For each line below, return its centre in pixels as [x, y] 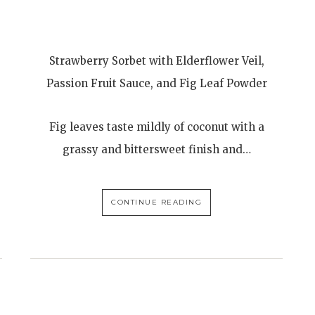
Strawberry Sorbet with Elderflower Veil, [156, 61]
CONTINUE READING [157, 202]
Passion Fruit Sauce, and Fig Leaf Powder [156, 83]
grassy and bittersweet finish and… [156, 149]
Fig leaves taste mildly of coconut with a [156, 127]
